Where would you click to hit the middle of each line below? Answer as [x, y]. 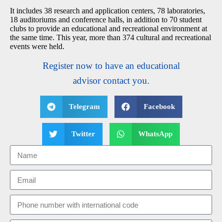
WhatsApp [155, 134]
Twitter [83, 134]
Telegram [84, 107]
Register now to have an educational [111, 66]
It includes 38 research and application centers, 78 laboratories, [108, 11]
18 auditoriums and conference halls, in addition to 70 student [106, 20]
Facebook [159, 107]
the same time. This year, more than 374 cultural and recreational [111, 37]
